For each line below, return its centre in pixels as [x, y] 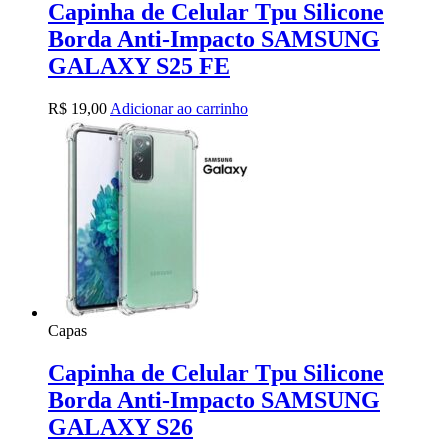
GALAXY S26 [120, 426]
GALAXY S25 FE [139, 65]
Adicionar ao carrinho [179, 108]
